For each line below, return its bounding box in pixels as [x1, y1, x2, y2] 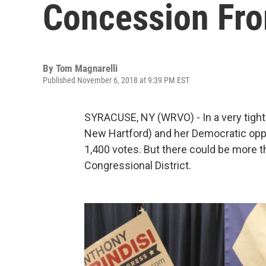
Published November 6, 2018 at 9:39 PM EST [43, 75, 189, 85]
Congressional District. [84, 159, 191, 172]
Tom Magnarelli [56, 62, 118, 74]
